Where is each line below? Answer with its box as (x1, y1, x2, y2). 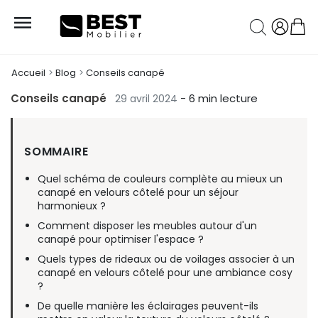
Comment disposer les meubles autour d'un (38, 219, 258, 234)
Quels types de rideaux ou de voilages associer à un (38, 252, 295, 267)
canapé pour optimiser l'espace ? (38, 232, 204, 247)
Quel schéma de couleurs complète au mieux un (38, 172, 283, 187)
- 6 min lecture (180, 91, 258, 106)
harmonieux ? (38, 199, 106, 214)
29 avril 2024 (115, 92, 180, 106)
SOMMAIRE (24, 143, 89, 160)
